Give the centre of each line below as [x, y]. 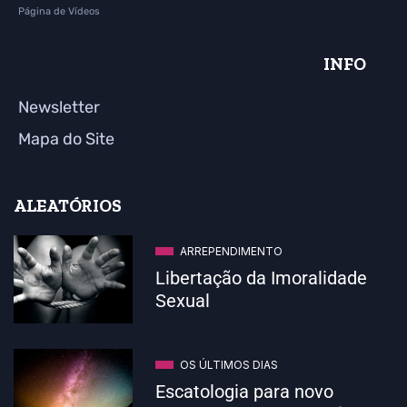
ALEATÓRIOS [68, 206]
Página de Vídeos [59, 12]
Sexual [183, 301]
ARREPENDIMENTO [231, 252]
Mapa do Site [66, 139]
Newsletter [59, 108]
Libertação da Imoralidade [261, 278]
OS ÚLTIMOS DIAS [229, 365]
